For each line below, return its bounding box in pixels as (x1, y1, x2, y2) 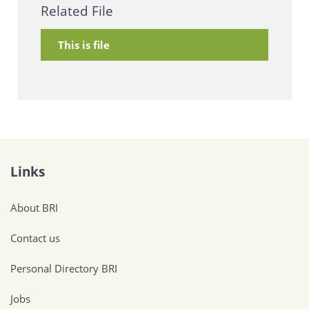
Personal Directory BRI (10, 261, 117, 275)
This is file (57, 37, 110, 52)
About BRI (10, 201, 58, 215)
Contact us (10, 231, 60, 245)
